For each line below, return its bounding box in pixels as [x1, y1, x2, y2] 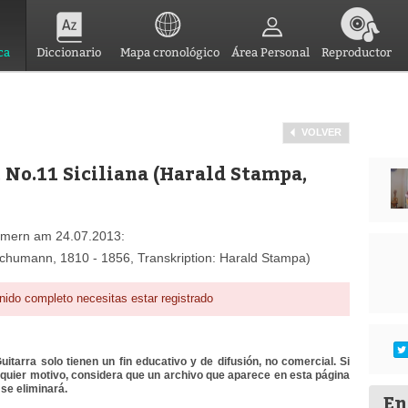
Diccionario [36, 46, 101, 59]
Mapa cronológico [119, 46, 219, 59]
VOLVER [301, 127, 342, 138]
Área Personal [230, 46, 310, 59]
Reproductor [321, 46, 392, 59]
